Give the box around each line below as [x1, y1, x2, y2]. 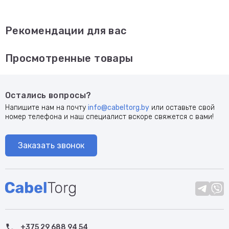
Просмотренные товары [5, 52, 133, 64]
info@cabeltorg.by [88, 103, 149, 112]
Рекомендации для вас [5, 25, 127, 37]
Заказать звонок [18, 141, 84, 150]
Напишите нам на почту [5, 103, 88, 112]
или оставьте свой [149, 103, 215, 112]
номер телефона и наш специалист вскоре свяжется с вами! [5, 112, 214, 121]
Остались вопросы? [5, 90, 91, 100]
